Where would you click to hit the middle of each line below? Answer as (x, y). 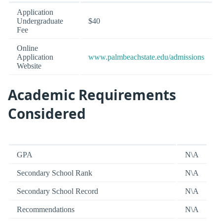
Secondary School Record (57, 191)
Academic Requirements (92, 94)
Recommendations (46, 210)
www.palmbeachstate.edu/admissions (146, 57)
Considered (47, 113)
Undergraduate (40, 21)
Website (29, 66)
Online (27, 48)
